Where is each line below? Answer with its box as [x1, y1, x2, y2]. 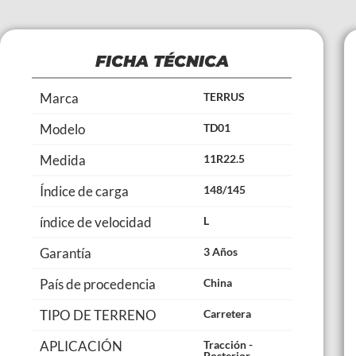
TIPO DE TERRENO [40, 307, 157, 324]
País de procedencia [40, 276, 156, 293]
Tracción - [203, 338, 253, 352]
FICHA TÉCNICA [95, 52, 229, 72]
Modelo [40, 121, 85, 138]
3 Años [203, 245, 238, 259]
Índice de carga [40, 183, 129, 200]
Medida [40, 152, 86, 169]
